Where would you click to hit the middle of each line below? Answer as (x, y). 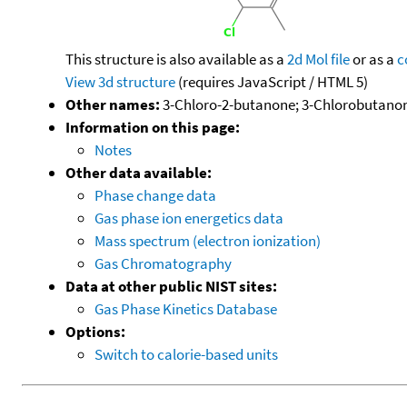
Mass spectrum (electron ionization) (208, 240)
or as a (373, 59)
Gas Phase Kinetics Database (186, 308)
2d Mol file (318, 59)
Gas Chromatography (163, 263)
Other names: (113, 104)
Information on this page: (153, 127)
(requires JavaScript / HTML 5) (272, 81)
